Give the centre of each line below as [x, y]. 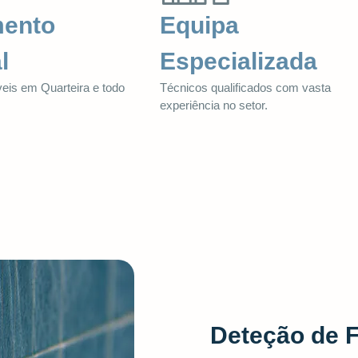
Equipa [199, 25]
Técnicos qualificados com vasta [245, 87]
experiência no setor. [214, 105]
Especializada [239, 61]
